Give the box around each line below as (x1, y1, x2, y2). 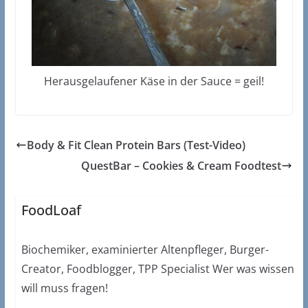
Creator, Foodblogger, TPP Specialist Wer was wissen (21, 261, 294, 276)
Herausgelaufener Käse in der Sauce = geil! (43, 73, 264, 89)
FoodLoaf (21, 200, 81, 219)
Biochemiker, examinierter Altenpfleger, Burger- (21, 241, 269, 257)
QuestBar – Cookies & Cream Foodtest (81, 157, 282, 173)
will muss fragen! (21, 280, 108, 296)
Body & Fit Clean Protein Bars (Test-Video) (26, 137, 245, 153)
